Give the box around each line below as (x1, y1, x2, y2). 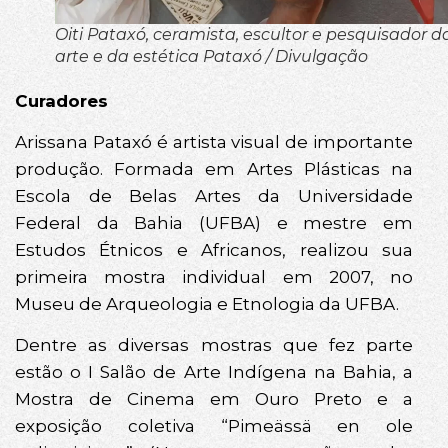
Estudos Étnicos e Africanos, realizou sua (15, 239, 413, 260)
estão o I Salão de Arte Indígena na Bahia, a (15, 362, 413, 383)
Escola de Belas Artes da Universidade (15, 185, 413, 206)
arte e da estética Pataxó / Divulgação (55, 46, 368, 66)
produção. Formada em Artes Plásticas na (15, 158, 413, 179)
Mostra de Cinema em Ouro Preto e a (15, 389, 413, 410)
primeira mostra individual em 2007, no (15, 266, 413, 287)
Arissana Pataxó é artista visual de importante (15, 131, 413, 152)
